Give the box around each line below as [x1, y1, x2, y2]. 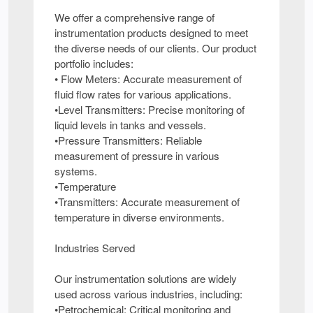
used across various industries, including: [54, 286, 242, 302]
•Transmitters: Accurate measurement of [54, 194, 240, 210]
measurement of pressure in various [54, 148, 219, 163]
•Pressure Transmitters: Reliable [54, 133, 202, 148]
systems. [54, 163, 97, 179]
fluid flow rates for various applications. [54, 87, 231, 102]
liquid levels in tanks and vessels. [54, 117, 206, 133]
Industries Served [54, 240, 135, 256]
